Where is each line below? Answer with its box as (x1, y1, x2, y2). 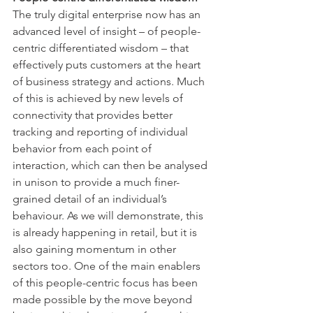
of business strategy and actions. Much (13, 74, 208, 88)
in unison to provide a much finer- (13, 175, 180, 189)
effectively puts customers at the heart (13, 57, 203, 71)
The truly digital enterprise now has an (13, 7, 203, 21)
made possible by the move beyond (13, 292, 195, 306)
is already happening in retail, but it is (13, 225, 200, 239)
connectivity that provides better (13, 108, 175, 122)
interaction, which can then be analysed (13, 158, 210, 172)
